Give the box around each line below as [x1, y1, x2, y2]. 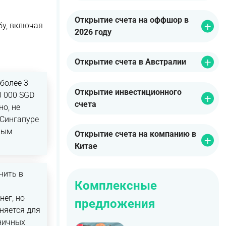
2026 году [75, 27, 111, 37]
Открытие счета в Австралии [75, 57, 186, 67]
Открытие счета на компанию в [75, 129, 196, 139]
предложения [75, 196, 155, 211]
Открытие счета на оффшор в [75, 15, 189, 25]
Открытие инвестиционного [75, 87, 182, 97]
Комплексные [75, 178, 157, 193]
